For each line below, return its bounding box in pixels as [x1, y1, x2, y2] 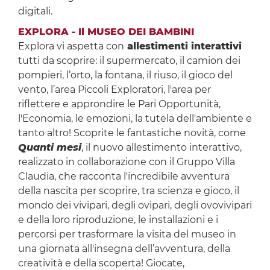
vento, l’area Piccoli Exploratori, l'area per [17, 84, 211, 96]
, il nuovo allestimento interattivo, [81, 142, 242, 154]
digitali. [17, 5, 55, 17]
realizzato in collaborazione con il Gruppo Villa [17, 156, 235, 168]
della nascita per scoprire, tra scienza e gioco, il [17, 185, 239, 197]
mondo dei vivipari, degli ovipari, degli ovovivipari [17, 199, 252, 212]
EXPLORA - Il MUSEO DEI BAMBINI [17, 26, 194, 38]
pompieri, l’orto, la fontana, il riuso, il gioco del [17, 69, 233, 81]
